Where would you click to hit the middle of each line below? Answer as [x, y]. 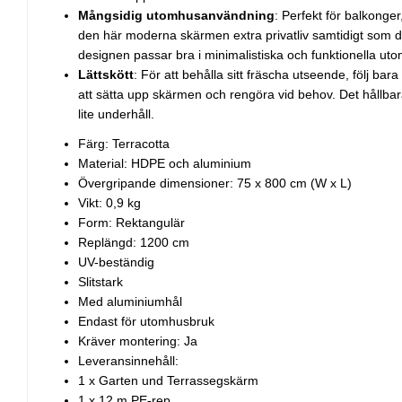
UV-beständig [116, 262]
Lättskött [106, 74]
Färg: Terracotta [124, 143]
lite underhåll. [116, 114]
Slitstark [100, 281]
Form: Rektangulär [131, 222]
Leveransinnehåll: [128, 360]
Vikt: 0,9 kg [109, 202]
